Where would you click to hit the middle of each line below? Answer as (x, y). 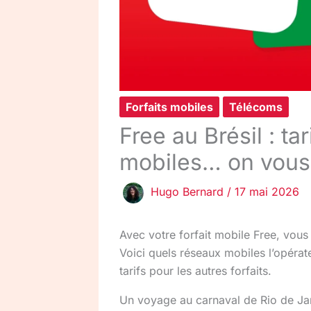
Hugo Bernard (189, 192)
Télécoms (256, 107)
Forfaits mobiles (169, 107)
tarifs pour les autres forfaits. (195, 270)
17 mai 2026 (267, 192)
